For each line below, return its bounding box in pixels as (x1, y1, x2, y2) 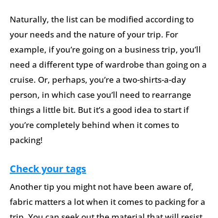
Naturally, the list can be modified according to (10, 14, 194, 25)
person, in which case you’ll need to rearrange (10, 89, 191, 101)
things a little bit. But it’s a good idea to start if (10, 104, 189, 116)
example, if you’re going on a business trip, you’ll (10, 44, 201, 55)
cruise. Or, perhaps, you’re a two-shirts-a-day (10, 74, 186, 86)
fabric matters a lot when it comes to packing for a (10, 196, 205, 207)
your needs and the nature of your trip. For (10, 29, 178, 40)
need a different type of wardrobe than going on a (10, 59, 207, 71)
